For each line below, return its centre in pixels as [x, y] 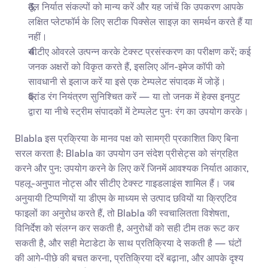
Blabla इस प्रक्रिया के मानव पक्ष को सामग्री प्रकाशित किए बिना [127, 138]
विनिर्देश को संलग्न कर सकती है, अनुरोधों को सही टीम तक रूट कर [127, 228]
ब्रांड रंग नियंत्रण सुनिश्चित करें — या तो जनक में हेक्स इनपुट [134, 96]
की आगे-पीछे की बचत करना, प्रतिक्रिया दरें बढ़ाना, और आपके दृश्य [129, 258]
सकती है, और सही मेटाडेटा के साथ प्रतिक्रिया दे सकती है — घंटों [128, 243]
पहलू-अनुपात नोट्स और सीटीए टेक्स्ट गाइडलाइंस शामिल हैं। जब [125, 183]
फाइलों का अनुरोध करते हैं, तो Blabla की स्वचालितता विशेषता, [122, 213]
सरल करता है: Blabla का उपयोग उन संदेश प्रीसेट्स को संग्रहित [127, 153]
